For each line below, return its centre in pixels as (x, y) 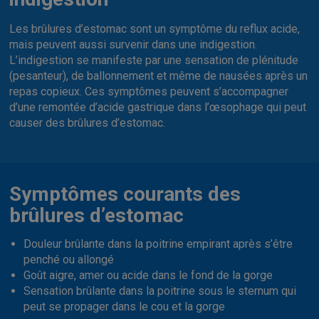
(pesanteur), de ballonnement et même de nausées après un (159, 75)
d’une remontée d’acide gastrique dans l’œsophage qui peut (158, 107)
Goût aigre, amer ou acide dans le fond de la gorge (148, 275)
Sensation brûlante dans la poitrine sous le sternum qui (160, 291)
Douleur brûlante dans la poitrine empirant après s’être (158, 244)
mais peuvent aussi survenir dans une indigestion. (134, 44)
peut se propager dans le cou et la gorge (125, 306)
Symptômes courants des (125, 194)
